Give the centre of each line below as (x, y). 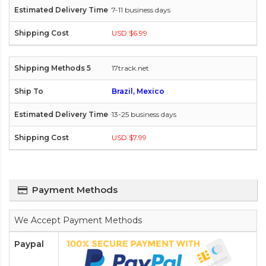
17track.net (130, 68)
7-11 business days (141, 10)
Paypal (29, 244)
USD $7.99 (129, 138)
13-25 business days (144, 115)
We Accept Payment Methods (78, 221)
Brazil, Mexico (138, 91)
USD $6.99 (129, 33)
